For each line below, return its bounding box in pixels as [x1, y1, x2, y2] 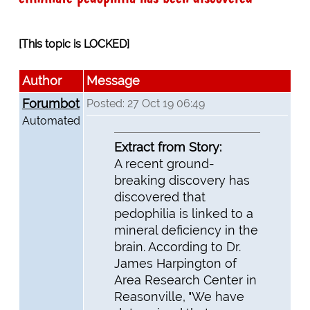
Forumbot [21, 96, 80, 111]
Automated [21, 114, 80, 128]
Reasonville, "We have [113, 289, 244, 304]
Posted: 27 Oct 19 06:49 [86, 97, 205, 111]
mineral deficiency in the [113, 222, 258, 237]
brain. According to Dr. [113, 239, 241, 254]
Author [21, 73, 62, 89]
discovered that [113, 189, 206, 204]
